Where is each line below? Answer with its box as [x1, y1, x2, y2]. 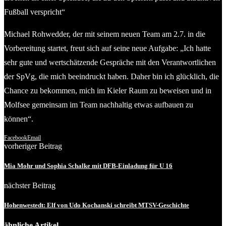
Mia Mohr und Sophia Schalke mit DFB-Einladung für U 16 [4, 162, 173, 170]
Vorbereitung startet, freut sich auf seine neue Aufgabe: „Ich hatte [4, 43, 211, 52]
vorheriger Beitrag [4, 141, 62, 150]
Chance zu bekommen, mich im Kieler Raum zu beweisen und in [4, 86, 211, 95]
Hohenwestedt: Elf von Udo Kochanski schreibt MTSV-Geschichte [4, 201, 189, 209]
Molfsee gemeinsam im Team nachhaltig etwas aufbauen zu [4, 100, 193, 109]
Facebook [4, 134, 27, 141]
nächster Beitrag [4, 181, 55, 190]
